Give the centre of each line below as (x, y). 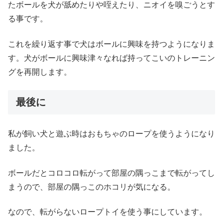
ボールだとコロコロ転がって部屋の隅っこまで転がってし (111, 173)
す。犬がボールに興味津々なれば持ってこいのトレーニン (111, 58)
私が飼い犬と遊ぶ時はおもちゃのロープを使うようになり (111, 134)
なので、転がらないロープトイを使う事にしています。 (108, 212)
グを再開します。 (40, 72)
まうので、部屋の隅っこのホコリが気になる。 (92, 187)
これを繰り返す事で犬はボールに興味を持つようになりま (111, 44)
